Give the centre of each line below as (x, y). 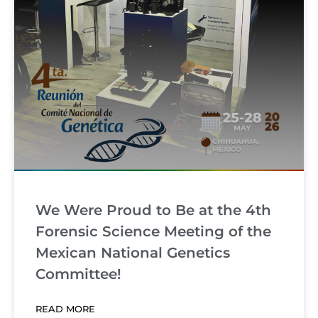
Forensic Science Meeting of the (153, 232)
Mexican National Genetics (133, 253)
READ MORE (65, 309)
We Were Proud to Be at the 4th (153, 210)
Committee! (78, 274)
